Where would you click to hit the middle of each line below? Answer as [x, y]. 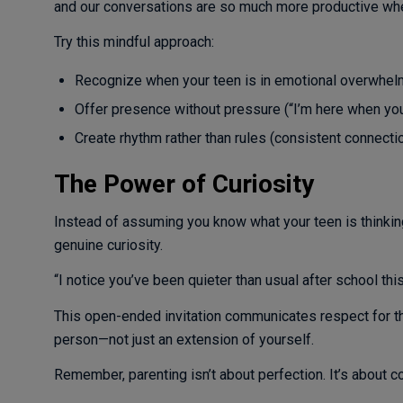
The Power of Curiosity [184, 184]
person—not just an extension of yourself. [184, 339]
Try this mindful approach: [134, 42]
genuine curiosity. [108, 245]
